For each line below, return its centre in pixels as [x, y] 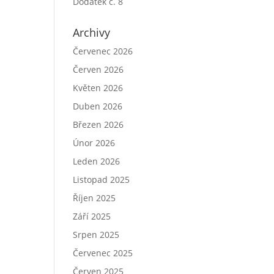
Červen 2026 [98, 69]
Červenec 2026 [103, 51]
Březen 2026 [98, 124]
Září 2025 [92, 216]
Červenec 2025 [103, 253]
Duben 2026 [98, 106]
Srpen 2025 [96, 235]
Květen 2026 [98, 88]
